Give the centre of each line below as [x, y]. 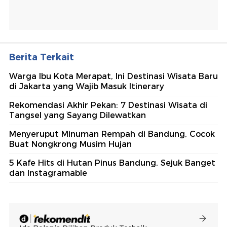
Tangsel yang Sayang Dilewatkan [78, 116]
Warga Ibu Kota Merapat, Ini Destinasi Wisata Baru [113, 77]
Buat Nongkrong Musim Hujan [70, 144]
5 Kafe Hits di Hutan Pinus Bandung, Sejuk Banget [112, 163]
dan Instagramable [48, 173]
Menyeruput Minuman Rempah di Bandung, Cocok [112, 134]
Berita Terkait [42, 58]
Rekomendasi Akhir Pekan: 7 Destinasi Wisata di [108, 105]
